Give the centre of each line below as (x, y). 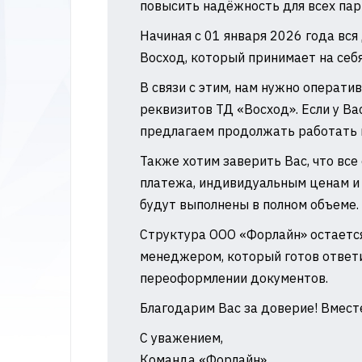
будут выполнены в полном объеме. (249, 204)
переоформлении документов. (234, 278)
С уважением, (181, 338)
